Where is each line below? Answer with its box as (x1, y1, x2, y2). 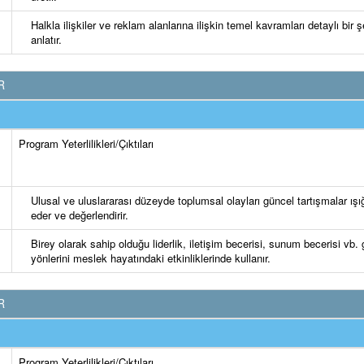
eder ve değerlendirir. (31, 207, 128, 223)
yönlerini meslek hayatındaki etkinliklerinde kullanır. (31, 250, 271, 266)
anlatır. (31, 32, 62, 47)
